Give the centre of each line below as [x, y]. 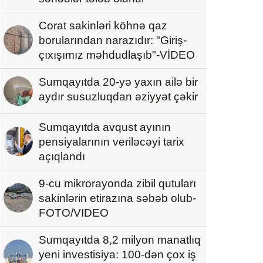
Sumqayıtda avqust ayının [105, 127]
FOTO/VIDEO [74, 213]
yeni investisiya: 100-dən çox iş [117, 254]
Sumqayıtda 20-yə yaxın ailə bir [118, 82]
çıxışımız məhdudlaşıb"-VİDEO [117, 55]
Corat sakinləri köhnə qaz [103, 25]
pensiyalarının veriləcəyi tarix [112, 141]
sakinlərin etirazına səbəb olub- [117, 198]
